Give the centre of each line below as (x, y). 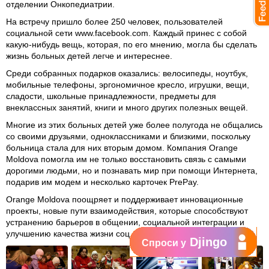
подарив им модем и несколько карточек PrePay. (102, 182)
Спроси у (164, 243)
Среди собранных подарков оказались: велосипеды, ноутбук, (127, 73)
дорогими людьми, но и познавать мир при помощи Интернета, (132, 171)
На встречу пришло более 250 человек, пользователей (114, 22)
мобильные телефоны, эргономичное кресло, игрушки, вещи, (128, 85)
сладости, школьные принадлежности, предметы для (111, 96)
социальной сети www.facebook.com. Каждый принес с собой (126, 33)
